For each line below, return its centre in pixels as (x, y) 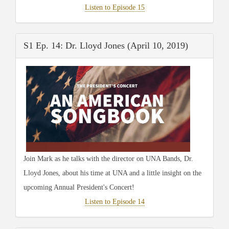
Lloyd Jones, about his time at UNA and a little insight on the (112, 173)
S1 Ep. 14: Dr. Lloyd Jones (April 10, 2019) (106, 45)
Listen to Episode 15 (114, 7)
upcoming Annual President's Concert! (79, 187)
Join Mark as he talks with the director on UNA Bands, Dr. (108, 158)
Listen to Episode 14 (114, 201)
